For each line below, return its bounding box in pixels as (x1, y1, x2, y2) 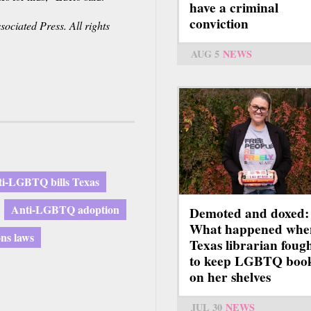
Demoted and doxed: (190, 203, 309, 224)
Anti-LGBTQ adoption (11, 201, 119, 217)
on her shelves (190, 267, 271, 287)
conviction (190, 14, 249, 34)
